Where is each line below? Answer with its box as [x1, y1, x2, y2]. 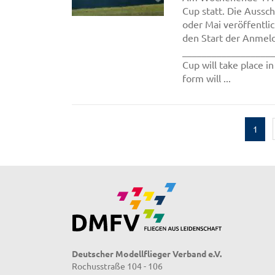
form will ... [182, 71, 231, 84]
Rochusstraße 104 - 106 [72, 260, 163, 271]
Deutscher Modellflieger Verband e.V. [72, 247, 222, 259]
